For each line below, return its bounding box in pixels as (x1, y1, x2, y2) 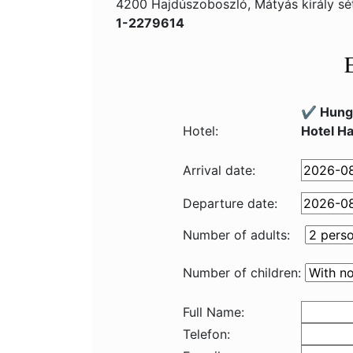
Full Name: (183, 304, 244, 320)
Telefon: (183, 326, 230, 342)
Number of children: (183, 265, 301, 281)
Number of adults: (183, 227, 290, 243)
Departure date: (183, 195, 277, 211)
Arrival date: (183, 162, 255, 178)
